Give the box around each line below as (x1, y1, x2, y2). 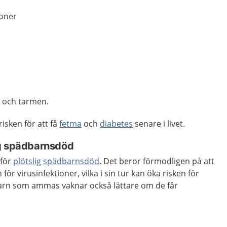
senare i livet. (133, 118, 185, 129)
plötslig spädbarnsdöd (13, 155, 100, 167)
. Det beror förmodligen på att (99, 155, 215, 167)
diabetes (100, 118, 133, 129)
